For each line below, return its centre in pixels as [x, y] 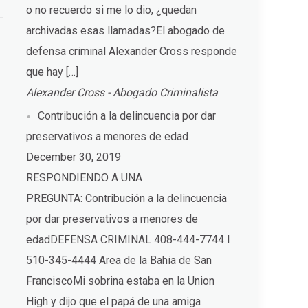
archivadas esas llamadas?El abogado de [126, 30]
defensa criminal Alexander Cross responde [132, 51]
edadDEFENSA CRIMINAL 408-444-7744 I [129, 239]
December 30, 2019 [74, 157]
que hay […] [53, 71]
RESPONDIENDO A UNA [85, 177]
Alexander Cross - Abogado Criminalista [122, 92]
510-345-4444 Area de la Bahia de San [119, 260]
